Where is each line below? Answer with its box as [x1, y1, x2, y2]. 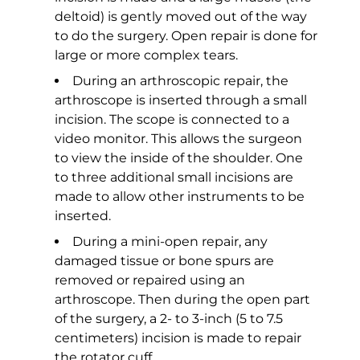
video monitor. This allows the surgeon [55, 131, 302, 147]
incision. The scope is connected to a [55, 112, 289, 128]
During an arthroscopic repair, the [72, 73, 288, 89]
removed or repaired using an [55, 272, 245, 288]
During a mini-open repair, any [72, 234, 268, 250]
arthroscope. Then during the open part [55, 292, 310, 308]
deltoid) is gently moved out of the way [55, 9, 307, 25]
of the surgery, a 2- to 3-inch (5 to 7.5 [55, 311, 283, 327]
